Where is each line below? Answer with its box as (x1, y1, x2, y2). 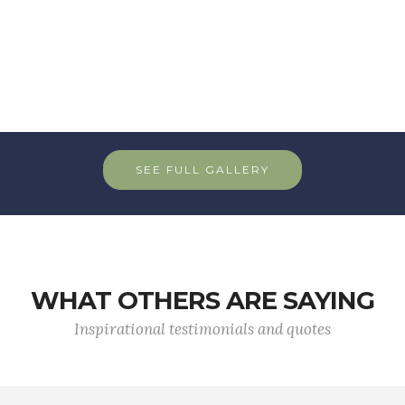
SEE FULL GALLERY (136, 163, 269, 176)
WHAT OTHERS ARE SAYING (31, 286, 374, 316)
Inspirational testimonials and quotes (74, 319, 331, 339)
